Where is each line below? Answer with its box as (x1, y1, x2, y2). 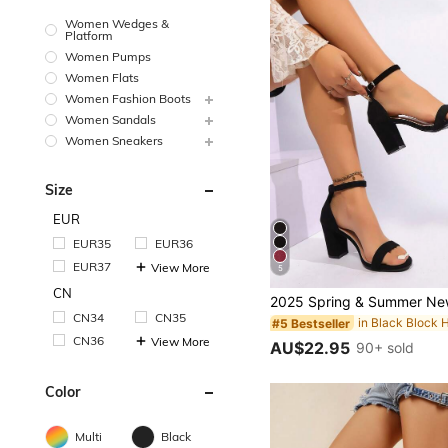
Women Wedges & (65, 16, 169, 31)
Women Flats (65, 69, 139, 85)
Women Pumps (65, 48, 151, 64)
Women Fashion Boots (65, 90, 191, 106)
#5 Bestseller (272, 315, 351, 331)
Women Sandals (65, 111, 156, 127)
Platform (65, 28, 113, 43)
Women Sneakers (65, 132, 163, 148)
